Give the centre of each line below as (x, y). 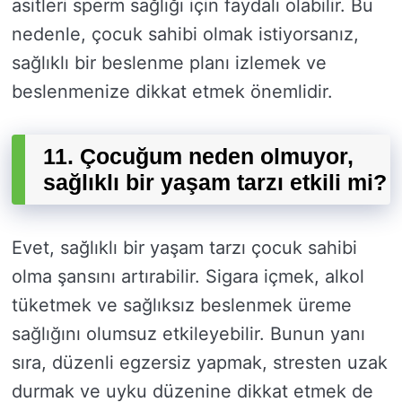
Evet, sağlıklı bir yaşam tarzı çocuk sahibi (184, 248)
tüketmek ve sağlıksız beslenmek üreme (182, 306)
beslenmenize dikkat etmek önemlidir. (172, 92)
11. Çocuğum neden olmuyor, (198, 157)
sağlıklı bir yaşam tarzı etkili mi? (215, 183)
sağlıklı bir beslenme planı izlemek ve (169, 63)
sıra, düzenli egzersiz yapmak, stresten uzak (200, 363)
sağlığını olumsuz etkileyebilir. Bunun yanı (188, 334)
